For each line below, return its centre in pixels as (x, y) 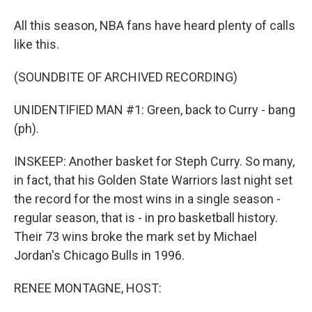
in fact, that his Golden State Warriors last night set (153, 180)
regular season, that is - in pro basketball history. (146, 218)
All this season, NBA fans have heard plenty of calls (155, 25)
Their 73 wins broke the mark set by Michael (135, 236)
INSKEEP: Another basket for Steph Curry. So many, (154, 161)
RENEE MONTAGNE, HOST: (88, 288)
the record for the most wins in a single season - (147, 199)
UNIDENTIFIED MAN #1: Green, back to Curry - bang (155, 110)
